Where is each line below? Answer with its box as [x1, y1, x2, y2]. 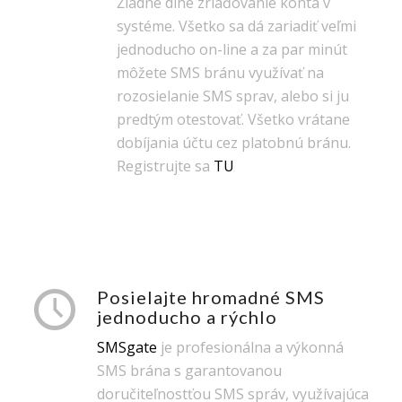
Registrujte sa [116, 155, 214, 176]
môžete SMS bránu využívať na [116, 62, 324, 83]
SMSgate [96, 337, 157, 358]
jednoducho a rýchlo [96, 305, 277, 328]
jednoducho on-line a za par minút [116, 39, 347, 59]
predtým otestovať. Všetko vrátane [116, 109, 350, 129]
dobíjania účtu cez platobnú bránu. [116, 132, 351, 153]
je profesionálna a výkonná [156, 337, 344, 358]
